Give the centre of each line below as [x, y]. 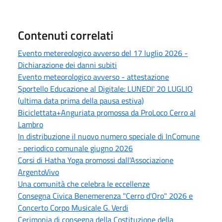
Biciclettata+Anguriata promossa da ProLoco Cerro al [107, 112]
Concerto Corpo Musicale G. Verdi [73, 207]
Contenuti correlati [66, 35]
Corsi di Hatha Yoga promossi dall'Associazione [96, 160]
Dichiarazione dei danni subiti [67, 65]
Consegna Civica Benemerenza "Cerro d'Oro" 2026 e [105, 195]
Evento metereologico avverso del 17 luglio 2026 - [103, 53]
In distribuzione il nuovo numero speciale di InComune [109, 136]
